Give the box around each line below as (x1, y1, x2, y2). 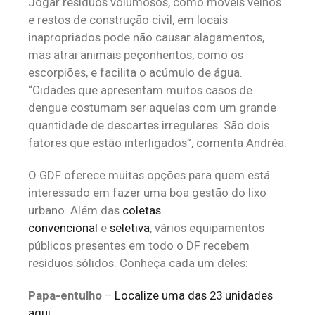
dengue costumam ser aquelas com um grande (28, 101, 276, 115)
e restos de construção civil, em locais (28, 13, 228, 27)
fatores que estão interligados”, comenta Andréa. (28, 136, 287, 150)
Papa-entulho (28, 288, 102, 302)
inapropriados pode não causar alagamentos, (28, 30, 264, 44)
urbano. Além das (28, 203, 122, 217)
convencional (28, 221, 98, 235)
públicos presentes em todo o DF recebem (28, 238, 250, 252)
